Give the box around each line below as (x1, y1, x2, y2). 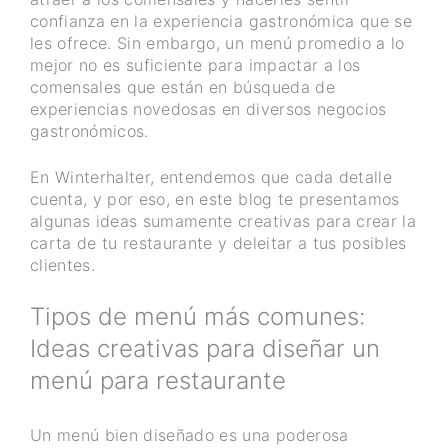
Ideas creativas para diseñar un (30, 334, 380, 364)
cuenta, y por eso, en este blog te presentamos (30, 189, 400, 210)
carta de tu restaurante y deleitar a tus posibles (30, 233, 407, 254)
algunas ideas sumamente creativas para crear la (30, 211, 416, 232)
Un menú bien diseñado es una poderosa (30, 425, 349, 446)
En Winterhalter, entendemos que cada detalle (30, 167, 392, 188)
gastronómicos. (30, 120, 149, 141)
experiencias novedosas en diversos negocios (30, 98, 387, 119)
